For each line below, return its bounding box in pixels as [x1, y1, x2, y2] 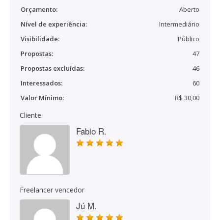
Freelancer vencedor [20, 185, 84, 194]
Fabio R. [76, 125, 107, 137]
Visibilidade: [21, 34, 59, 43]
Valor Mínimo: [21, 93, 64, 102]
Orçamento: [21, 5, 57, 14]
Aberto [179, 5, 199, 14]
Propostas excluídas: [21, 64, 84, 73]
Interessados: [21, 79, 62, 87]
